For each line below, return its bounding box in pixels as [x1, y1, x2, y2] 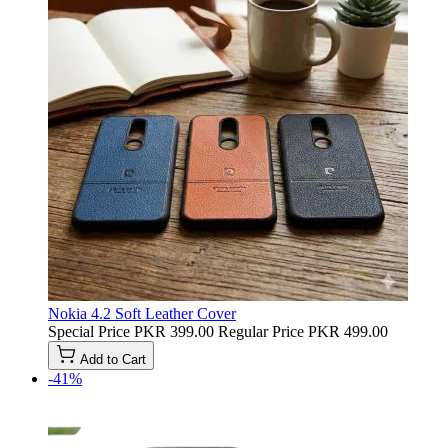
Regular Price [218, 322, 304, 340]
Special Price [48, 322, 130, 340]
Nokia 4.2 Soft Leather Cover [48, 304, 236, 322]
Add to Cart [80, 351, 146, 367]
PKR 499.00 [308, 322, 388, 340]
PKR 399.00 [134, 322, 214, 340]
